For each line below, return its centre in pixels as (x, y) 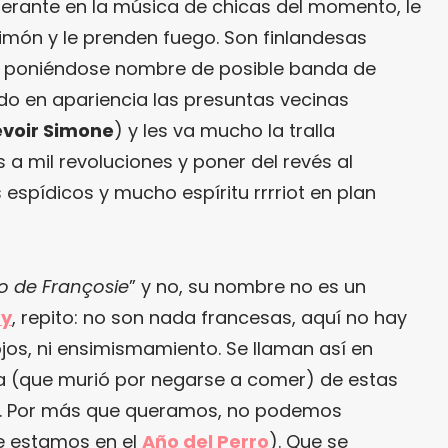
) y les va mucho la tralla (224, 130)
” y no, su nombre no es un (247, 286)
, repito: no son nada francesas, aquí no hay (209, 317)
